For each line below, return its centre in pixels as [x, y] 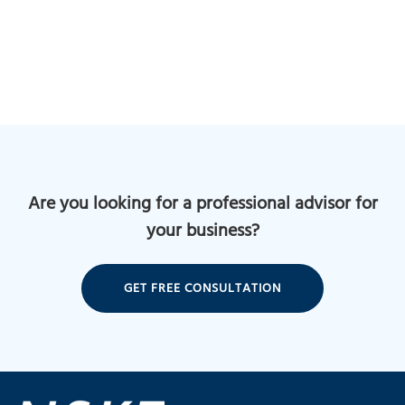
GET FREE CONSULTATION [202, 289]
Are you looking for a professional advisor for [202, 205]
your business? [202, 232]
